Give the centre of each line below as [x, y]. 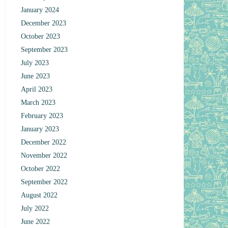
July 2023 [35, 63]
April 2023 [37, 89]
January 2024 [40, 10]
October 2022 [41, 169]
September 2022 [45, 182]
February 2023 [42, 116]
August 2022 [39, 195]
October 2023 [41, 36]
